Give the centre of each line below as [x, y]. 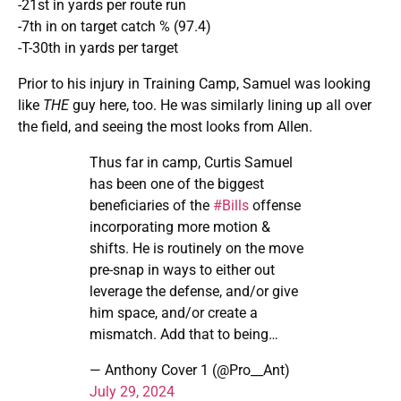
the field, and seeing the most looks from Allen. [165, 126]
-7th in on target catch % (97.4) [115, 26]
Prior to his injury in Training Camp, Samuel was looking [194, 83]
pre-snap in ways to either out [182, 269]
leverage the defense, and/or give [194, 291]
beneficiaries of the [151, 205]
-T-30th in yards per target [98, 47]
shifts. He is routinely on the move [196, 248]
